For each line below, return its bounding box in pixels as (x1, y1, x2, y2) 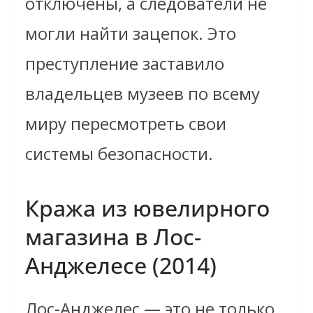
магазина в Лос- (25, 221, 201, 252)
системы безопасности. (25, 142, 213, 166)
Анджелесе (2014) (25, 250, 217, 281)
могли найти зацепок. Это (25, 22, 236, 45)
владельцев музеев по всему (25, 82, 260, 105)
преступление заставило (25, 52, 224, 75)
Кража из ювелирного (25, 193, 270, 224)
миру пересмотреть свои (25, 112, 226, 136)
